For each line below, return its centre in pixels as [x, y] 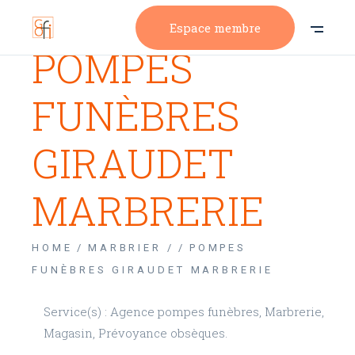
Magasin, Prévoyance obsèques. [136, 333]
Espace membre [215, 27]
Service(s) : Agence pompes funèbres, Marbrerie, [184, 311]
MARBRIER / [131, 248]
